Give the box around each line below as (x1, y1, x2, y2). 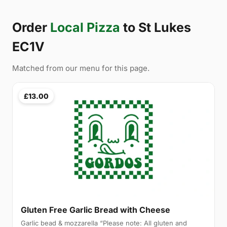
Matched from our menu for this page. (12, 63, 149, 73)
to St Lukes (120, 20, 191, 35)
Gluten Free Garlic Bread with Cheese (21, 204, 170, 215)
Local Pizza (50, 20, 120, 35)
